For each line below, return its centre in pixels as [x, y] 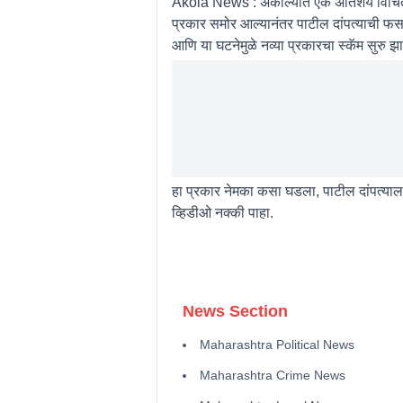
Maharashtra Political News [277, 344]
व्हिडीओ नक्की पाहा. [222, 212]
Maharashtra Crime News [272, 375]
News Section [235, 311]
